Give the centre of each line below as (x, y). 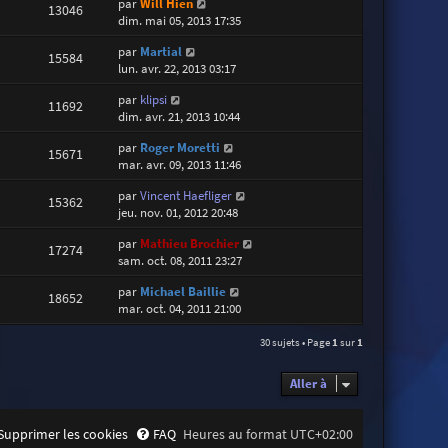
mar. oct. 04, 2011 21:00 (180, 309)
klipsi (154, 100)
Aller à (309, 384)
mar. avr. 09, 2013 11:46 (180, 165)
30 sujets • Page (296, 342)
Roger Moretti (180, 148)
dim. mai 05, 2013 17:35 (180, 21)
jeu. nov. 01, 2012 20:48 (178, 213)
